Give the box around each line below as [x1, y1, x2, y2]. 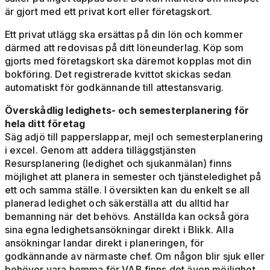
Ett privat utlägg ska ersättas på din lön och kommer [4, 28, 243, 40]
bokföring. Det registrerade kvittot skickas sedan [4, 67, 231, 80]
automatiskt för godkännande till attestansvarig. [4, 81, 224, 93]
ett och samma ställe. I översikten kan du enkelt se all [4, 183, 250, 196]
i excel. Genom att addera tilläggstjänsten [4, 143, 196, 156]
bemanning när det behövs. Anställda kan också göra [4, 210, 250, 222]
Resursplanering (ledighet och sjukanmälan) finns [4, 157, 232, 169]
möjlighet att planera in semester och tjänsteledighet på [4, 170, 262, 183]
